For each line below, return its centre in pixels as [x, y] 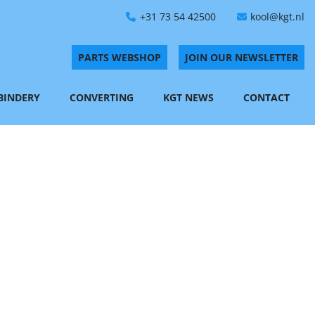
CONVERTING [105, 97]
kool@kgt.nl [277, 17]
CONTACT [270, 97]
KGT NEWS [192, 97]
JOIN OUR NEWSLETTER [242, 57]
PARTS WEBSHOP [120, 57]
